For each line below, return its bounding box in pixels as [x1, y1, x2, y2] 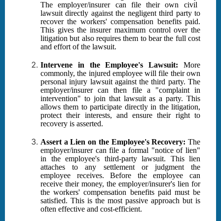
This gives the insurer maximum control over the [40, 26, 200, 35]
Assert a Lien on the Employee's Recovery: [40, 138, 186, 147]
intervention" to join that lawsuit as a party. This [40, 94, 200, 103]
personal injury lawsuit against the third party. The [40, 77, 200, 86]
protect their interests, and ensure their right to [40, 111, 200, 120]
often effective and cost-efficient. [40, 205, 142, 214]
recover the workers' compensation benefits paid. [40, 17, 200, 26]
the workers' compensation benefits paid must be [40, 188, 200, 197]
